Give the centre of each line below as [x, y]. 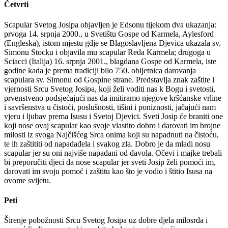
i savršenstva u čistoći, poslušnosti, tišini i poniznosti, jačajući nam [110, 107]
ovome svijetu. [27, 180]
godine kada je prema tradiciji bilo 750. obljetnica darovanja [100, 70]
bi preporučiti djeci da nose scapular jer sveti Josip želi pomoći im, [110, 162]
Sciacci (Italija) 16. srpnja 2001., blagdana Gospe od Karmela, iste [110, 61]
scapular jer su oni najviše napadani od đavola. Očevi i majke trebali [113, 153]
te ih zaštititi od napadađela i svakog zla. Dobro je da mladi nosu [107, 144]
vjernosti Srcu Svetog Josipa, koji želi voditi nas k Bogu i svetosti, [110, 89]
